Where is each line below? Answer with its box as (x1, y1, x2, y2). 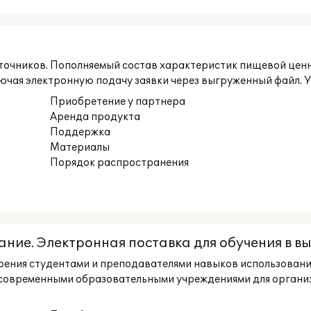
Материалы (50, 142, 110, 153)
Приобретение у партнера (50, 96, 186, 108)
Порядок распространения (50, 157, 190, 169)
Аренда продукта (50, 111, 141, 123)
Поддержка (50, 126, 111, 138)
